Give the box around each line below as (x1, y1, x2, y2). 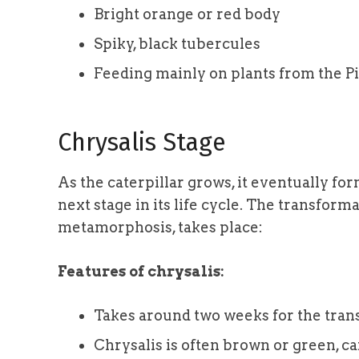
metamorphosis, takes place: (58, 219, 263, 236)
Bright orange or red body (94, 6, 280, 23)
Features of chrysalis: (58, 263, 224, 280)
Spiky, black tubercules (94, 35, 260, 53)
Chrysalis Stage (58, 127, 226, 158)
